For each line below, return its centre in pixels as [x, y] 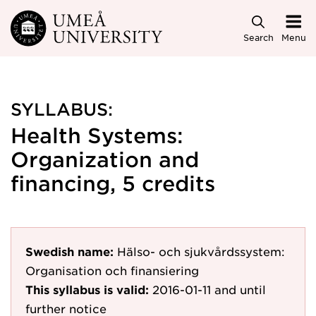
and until [240, 289]
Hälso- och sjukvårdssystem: [201, 251]
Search [258, 37]
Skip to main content [73, 22]
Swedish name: [69, 251]
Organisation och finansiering [112, 270]
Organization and [105, 159]
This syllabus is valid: [87, 289]
